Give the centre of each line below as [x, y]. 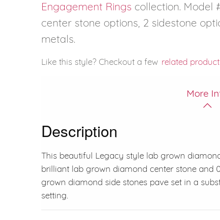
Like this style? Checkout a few [101, 61]
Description [79, 130]
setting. [55, 195]
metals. [58, 39]
